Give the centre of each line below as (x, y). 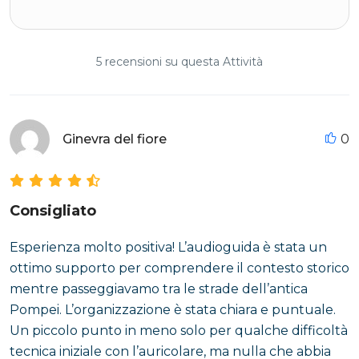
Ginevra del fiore (115, 139)
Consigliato (53, 211)
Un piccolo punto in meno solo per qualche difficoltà (179, 331)
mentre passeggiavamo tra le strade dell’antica (159, 289)
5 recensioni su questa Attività (179, 62)
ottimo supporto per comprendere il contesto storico (179, 268)
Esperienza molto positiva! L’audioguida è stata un (168, 247)
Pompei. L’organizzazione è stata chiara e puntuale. (173, 310)
